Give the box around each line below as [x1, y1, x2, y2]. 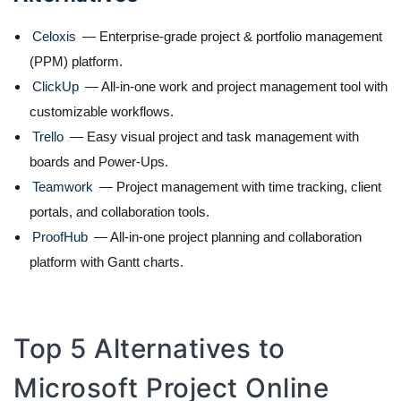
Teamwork [32, 178, 97, 194]
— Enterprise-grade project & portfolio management [82, 28, 382, 44]
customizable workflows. [30, 103, 174, 119]
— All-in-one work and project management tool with [85, 78, 388, 94]
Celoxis [32, 28, 80, 44]
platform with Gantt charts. [30, 253, 183, 269]
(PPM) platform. [30, 53, 123, 69]
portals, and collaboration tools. [30, 203, 209, 219]
